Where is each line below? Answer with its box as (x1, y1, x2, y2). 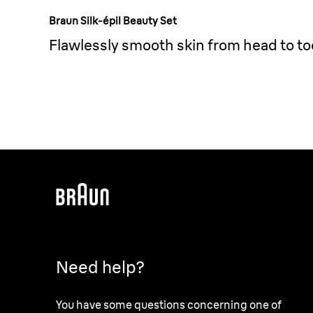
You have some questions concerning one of (56, 297, 282, 312)
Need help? (56, 256, 145, 277)
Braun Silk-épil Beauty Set (49, 14, 177, 28)
